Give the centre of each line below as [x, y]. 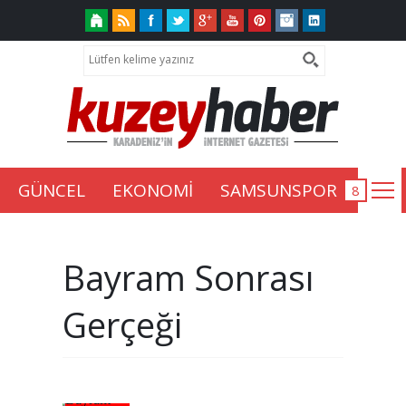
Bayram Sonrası [188, 278]
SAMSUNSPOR [279, 190]
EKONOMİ [153, 190]
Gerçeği [122, 325]
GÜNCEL [52, 190]
